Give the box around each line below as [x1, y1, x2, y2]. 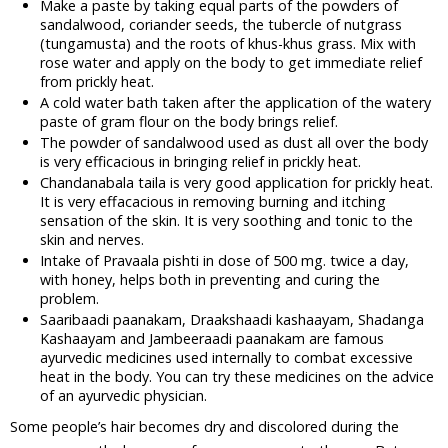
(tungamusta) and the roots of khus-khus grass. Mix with [40, 34, 416, 53]
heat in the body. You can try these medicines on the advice [40, 367, 434, 386]
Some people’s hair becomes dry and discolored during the [10, 417, 399, 436]
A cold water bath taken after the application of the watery [40, 93, 431, 112]
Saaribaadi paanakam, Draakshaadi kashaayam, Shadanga [40, 310, 424, 329]
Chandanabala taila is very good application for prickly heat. [40, 173, 433, 192]
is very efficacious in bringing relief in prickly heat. [40, 152, 361, 171]
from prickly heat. [40, 72, 154, 91]
